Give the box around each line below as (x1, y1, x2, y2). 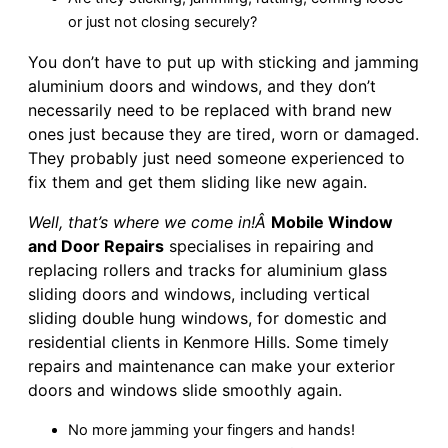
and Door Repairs (28, 235, 164, 256)
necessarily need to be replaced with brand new (28, 99, 392, 120)
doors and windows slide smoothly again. (28, 379, 342, 400)
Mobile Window (271, 211, 393, 232)
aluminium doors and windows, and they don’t (28, 75, 376, 96)
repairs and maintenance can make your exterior (28, 355, 395, 376)
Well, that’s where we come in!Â (28, 211, 271, 232)
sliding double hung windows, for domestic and (28, 307, 387, 328)
